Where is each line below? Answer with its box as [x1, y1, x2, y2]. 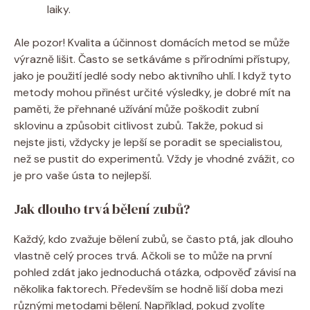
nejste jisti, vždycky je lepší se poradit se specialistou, [14, 134, 282, 149]
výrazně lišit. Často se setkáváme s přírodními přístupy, [14, 51, 290, 66]
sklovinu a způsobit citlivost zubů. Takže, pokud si [14, 118, 263, 133]
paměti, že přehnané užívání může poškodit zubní [14, 101, 259, 116]
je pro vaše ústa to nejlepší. [14, 167, 152, 183]
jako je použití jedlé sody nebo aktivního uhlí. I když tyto [14, 68, 291, 83]
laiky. [47, 1, 71, 17]
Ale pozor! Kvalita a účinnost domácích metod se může [14, 35, 290, 50]
